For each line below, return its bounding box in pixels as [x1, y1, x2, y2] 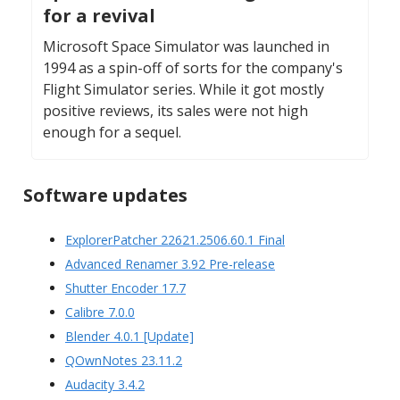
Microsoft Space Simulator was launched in [43, 36, 329, 56]
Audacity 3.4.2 [65, 375, 145, 393]
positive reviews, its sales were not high [43, 100, 308, 121]
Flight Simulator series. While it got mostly [43, 79, 324, 99]
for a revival [43, 3, 155, 28]
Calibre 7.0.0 [65, 303, 135, 321]
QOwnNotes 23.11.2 [65, 351, 182, 369]
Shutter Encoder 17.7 [65, 279, 186, 296]
